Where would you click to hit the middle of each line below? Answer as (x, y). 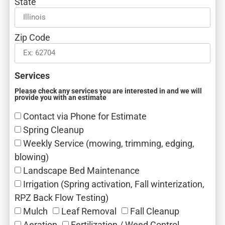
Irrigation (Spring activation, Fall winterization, (114, 184)
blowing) (31, 157)
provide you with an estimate (60, 97)
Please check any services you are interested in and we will (108, 91)
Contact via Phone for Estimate (85, 117)
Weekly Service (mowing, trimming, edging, (108, 144)
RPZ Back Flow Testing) (61, 198)
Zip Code (32, 37)
